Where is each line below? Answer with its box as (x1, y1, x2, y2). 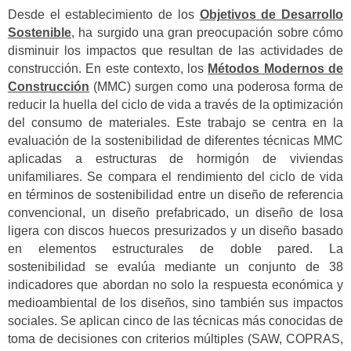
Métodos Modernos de (208, 62, 344, 76)
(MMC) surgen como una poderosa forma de (89, 80, 343, 94)
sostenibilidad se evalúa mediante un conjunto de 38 (8, 260, 343, 274)
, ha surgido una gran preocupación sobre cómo (71, 26, 343, 40)
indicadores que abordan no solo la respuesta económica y (8, 278, 343, 292)
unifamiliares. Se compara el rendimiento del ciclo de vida (8, 170, 343, 184)
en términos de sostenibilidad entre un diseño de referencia (8, 188, 343, 202)
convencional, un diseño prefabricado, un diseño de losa (8, 206, 343, 220)
